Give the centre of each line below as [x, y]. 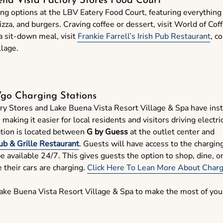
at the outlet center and [172, 132]
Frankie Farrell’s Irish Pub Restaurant [144, 37]
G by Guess [107, 132]
